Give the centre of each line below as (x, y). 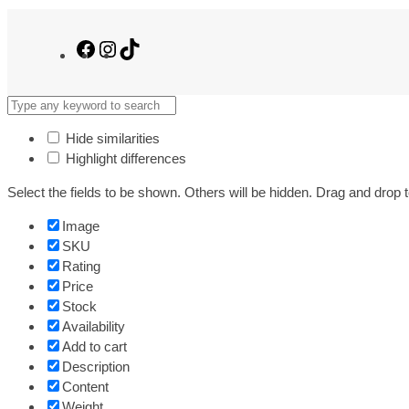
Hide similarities (111, 138)
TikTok (159, 47)
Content (85, 387)
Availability (94, 327)
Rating (81, 267)
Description (96, 367)
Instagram (148, 47)
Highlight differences (124, 158)
